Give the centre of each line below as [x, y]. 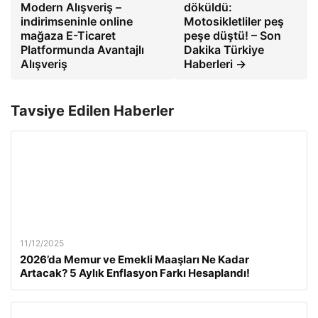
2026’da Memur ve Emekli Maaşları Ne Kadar [135, 259]
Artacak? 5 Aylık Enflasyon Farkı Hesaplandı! [135, 273]
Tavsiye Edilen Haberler [92, 110]
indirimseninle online [77, 21]
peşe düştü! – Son [232, 35]
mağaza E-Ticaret [68, 35]
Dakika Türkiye [224, 49]
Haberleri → [215, 64]
